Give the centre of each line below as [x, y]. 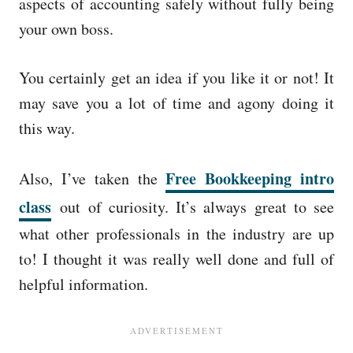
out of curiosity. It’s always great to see [193, 207]
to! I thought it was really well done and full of [176, 259]
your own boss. [66, 29]
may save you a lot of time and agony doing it [176, 103]
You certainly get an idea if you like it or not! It [176, 78]
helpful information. [84, 284]
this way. [47, 128]
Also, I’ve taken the [93, 178]
